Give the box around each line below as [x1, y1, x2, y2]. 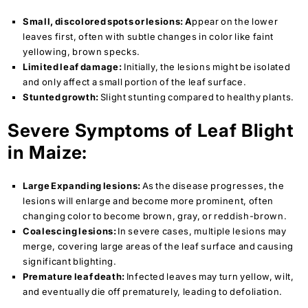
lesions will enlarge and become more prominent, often [23, 195, 274, 207]
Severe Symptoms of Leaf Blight [8, 119, 294, 141]
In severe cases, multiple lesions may [118, 225, 287, 237]
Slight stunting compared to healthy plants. [100, 91, 294, 102]
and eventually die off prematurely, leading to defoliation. [23, 286, 283, 298]
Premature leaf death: [23, 271, 126, 283]
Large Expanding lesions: [23, 180, 142, 192]
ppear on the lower [192, 15, 278, 27]
